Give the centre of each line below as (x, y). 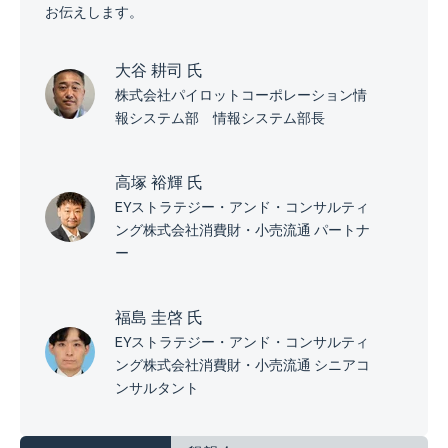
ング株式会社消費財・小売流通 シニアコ (242, 364)
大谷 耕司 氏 (159, 70)
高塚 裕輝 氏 (159, 182)
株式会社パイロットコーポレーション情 (241, 94)
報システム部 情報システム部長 (220, 117)
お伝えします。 (94, 11)
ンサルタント (157, 387)
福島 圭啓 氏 (159, 317)
